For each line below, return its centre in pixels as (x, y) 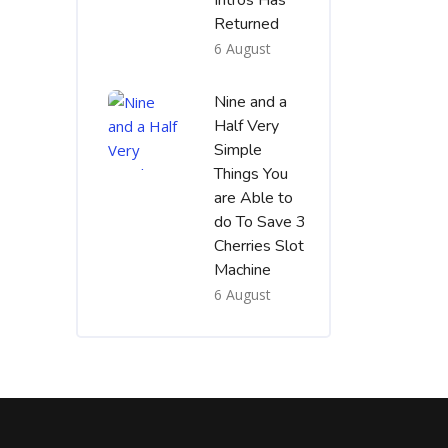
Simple (238, 150)
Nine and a (250, 102)
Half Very (246, 126)
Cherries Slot (259, 246)
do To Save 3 (260, 222)
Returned (246, 24)
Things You (251, 174)
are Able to (253, 198)
